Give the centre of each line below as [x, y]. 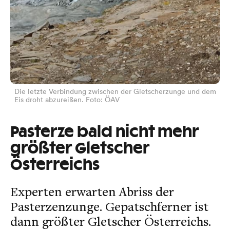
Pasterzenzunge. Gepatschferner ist [109, 206]
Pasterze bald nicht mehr [104, 133]
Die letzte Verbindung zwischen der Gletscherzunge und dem [115, 92]
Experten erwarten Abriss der [92, 191]
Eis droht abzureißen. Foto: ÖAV [67, 100]
